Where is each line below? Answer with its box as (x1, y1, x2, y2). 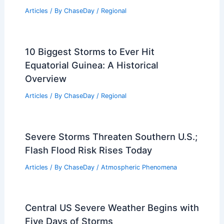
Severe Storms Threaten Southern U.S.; (24, 130, 197, 142)
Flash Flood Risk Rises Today (24, 144, 152, 155)
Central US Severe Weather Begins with (24, 202, 199, 213)
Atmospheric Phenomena (100, 163, 177, 171)
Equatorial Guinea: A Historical (24, 59, 158, 70)
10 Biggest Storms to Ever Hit (24, 45, 154, 57)
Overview (24, 72, 66, 84)
